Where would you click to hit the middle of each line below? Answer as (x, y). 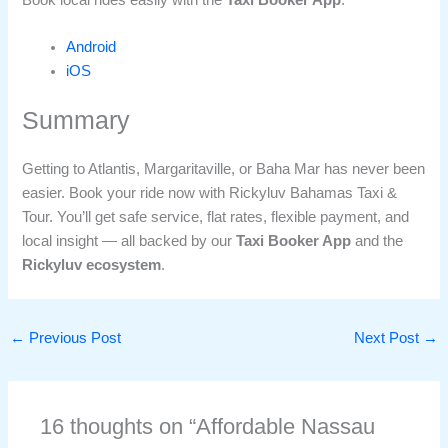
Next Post (389, 337)
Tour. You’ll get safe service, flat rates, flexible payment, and (216, 217)
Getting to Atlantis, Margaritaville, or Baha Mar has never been (224, 169)
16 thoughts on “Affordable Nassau (208, 427)
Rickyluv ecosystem (92, 265)
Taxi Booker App (294, 241)
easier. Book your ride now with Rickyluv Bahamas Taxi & (210, 193)
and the (377, 241)
